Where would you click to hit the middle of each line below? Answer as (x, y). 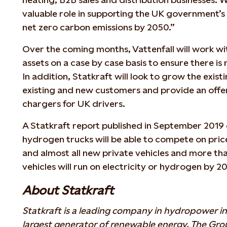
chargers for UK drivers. (74, 104)
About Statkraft (68, 191)
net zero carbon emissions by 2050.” (99, 27)
